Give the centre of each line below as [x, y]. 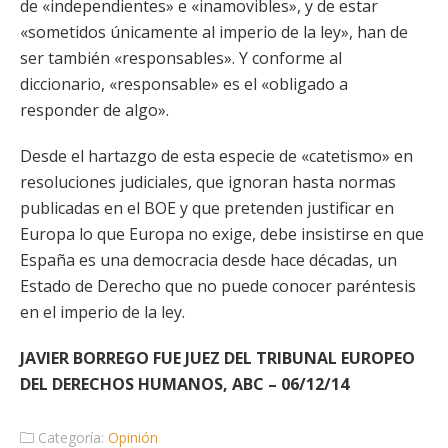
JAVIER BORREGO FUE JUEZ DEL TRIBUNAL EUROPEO [217, 358]
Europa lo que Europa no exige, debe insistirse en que [222, 234]
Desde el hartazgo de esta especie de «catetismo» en [216, 156]
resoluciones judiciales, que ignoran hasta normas [208, 182]
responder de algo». [94, 110]
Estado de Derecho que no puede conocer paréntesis [218, 286]
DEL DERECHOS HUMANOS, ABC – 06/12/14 [184, 384]
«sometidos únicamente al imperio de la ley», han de [214, 32]
